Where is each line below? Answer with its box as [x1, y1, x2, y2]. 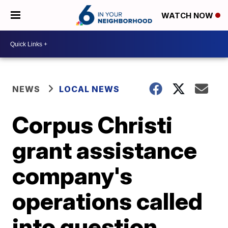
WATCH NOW [161, 11, 215, 21]
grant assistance [12, 136, 197, 164]
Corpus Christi [12, 110, 173, 139]
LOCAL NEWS [59, 84, 120, 94]
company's [12, 161, 133, 190]
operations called [12, 187, 203, 215]
